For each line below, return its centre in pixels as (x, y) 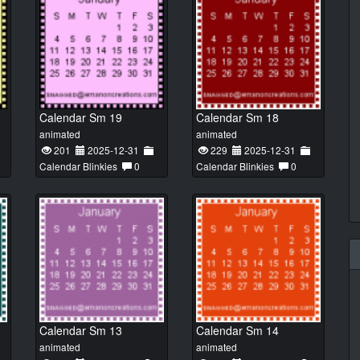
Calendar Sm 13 (81, 330)
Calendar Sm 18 (237, 117)
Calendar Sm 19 (81, 117)
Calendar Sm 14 (237, 330)
